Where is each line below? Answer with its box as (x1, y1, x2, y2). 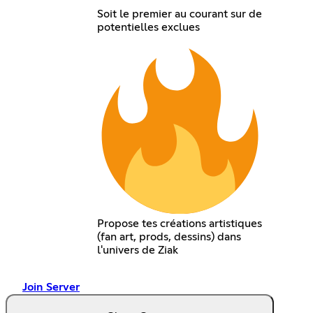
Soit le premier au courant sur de (96, 8, 262, 20)
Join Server (22, 281, 80, 293)
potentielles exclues (96, 21, 200, 33)
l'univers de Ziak (96, 244, 178, 256)
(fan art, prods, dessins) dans (96, 231, 241, 242)
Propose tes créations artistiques (96, 217, 262, 229)
